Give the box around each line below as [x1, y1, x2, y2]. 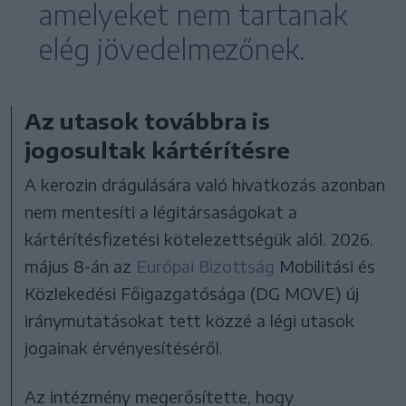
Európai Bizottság [136, 255, 275, 276]
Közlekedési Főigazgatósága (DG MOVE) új [24, 282, 360, 304]
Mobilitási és [275, 255, 376, 276]
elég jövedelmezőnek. [38, 31, 305, 66]
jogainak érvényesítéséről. [24, 336, 224, 358]
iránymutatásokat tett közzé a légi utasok [24, 309, 355, 331]
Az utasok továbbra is [24, 106, 271, 134]
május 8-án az [24, 255, 137, 276]
